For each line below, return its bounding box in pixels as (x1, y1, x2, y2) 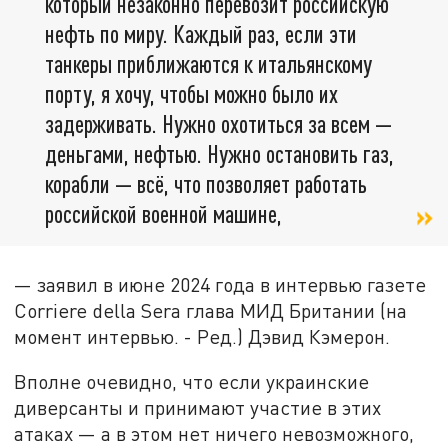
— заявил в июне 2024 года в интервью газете (14, 272, 427, 296)
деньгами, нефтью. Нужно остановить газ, (45, 139, 394, 169)
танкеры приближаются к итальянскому (45, 49, 372, 79)
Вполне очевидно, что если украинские (14, 370, 370, 394)
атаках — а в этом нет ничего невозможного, (14, 422, 415, 446)
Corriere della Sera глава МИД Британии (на (14, 298, 408, 322)
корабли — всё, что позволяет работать (45, 169, 367, 199)
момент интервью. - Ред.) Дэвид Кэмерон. (14, 324, 391, 348)
